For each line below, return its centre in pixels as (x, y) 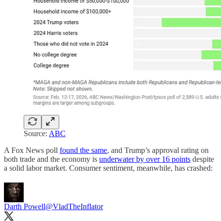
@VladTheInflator (74, 206)
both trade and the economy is (52, 159)
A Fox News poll (32, 150)
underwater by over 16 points (145, 159)
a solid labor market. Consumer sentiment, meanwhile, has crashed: (108, 168)
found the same (83, 150)
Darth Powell (25, 206)
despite (202, 159)
